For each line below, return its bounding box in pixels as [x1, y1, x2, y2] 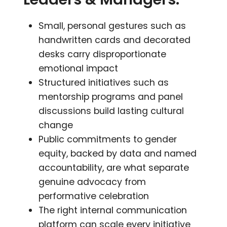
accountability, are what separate [39, 161, 190, 174]
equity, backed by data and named [39, 147, 197, 160]
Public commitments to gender [39, 133, 177, 145]
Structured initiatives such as [39, 76, 169, 89]
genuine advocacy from [39, 175, 146, 188]
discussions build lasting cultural [39, 104, 184, 117]
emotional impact [39, 62, 119, 74]
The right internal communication [39, 204, 187, 216]
